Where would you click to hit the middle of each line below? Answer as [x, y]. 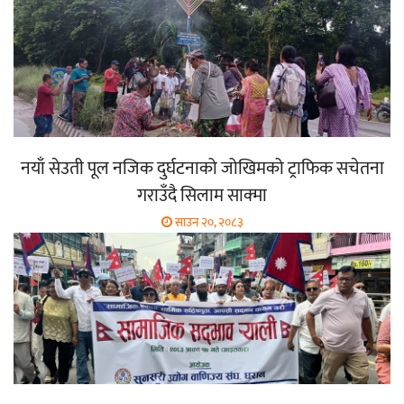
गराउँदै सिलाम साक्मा [202, 195]
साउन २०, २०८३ [207, 222]
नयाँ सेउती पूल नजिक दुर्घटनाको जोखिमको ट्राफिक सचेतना [202, 168]
